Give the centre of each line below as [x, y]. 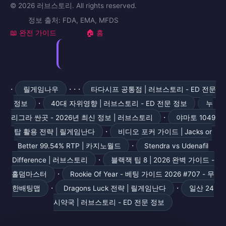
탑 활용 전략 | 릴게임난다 [54, 132]
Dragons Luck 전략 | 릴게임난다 [115, 188]
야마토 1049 [195, 118]
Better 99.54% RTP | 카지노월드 [69, 146]
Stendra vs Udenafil [176, 146]
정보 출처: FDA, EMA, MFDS [73, 20]
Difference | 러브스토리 [50, 160]
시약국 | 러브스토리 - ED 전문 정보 [109, 203]
